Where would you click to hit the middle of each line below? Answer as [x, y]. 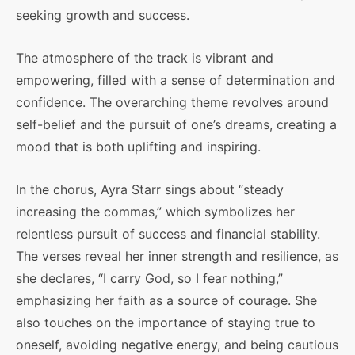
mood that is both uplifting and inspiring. [138, 147]
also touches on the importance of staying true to [166, 323]
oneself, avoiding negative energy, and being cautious [177, 345]
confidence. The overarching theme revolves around [172, 102]
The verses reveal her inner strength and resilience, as [177, 256]
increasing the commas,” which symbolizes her [155, 212]
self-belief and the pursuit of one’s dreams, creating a [176, 124]
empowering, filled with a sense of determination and [176, 80]
